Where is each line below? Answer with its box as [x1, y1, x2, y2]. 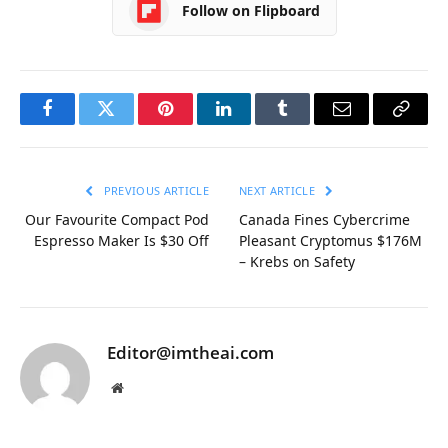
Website [122, 379, 167, 394]
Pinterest [163, 114, 227, 133]
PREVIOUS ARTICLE [100, 182, 209, 198]
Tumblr [281, 114, 335, 133]
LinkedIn [222, 114, 289, 133]
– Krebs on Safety [239, 251, 355, 271]
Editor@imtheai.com [107, 340, 274, 364]
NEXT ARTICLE [239, 182, 319, 198]
